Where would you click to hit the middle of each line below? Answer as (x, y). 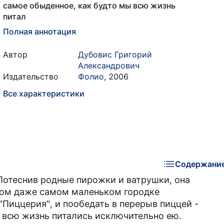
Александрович (109, 65)
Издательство (31, 76)
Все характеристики (44, 93)
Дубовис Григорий (115, 54)
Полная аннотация (39, 31)
